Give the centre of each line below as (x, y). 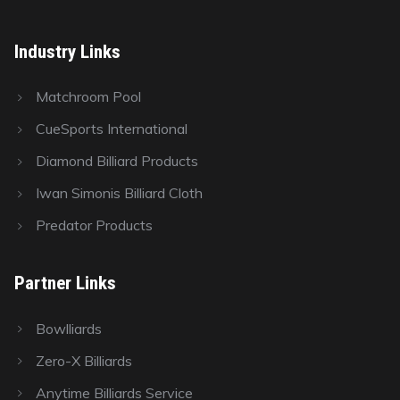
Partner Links (65, 283)
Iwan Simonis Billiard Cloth (119, 193)
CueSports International (112, 129)
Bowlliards (69, 328)
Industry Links (67, 51)
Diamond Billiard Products (117, 161)
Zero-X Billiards (84, 360)
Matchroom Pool (88, 97)
